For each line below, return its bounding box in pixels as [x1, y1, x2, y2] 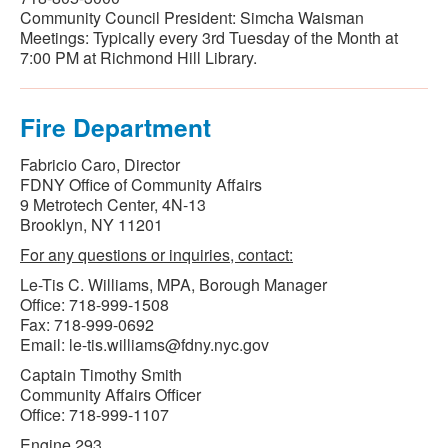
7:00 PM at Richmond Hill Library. [20, 46, 257, 69]
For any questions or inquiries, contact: [20, 243, 293, 266]
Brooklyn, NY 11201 [20, 213, 163, 236]
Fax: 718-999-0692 [20, 313, 154, 336]
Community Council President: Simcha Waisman [20, 6, 364, 29]
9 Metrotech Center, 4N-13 [20, 193, 206, 216]
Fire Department [20, 109, 211, 145]
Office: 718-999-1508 [20, 293, 169, 316]
